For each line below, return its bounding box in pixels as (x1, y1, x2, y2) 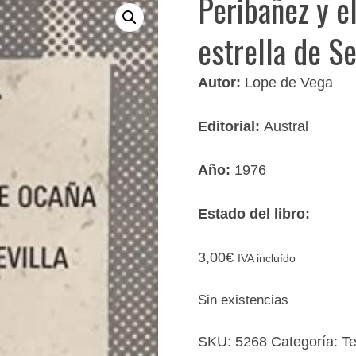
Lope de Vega (245, 74, 334, 91)
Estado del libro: (198, 205, 311, 222)
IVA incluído (238, 252, 296, 265)
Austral (264, 118, 309, 134)
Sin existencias (198, 292, 289, 308)
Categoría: (271, 333, 342, 350)
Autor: (198, 74, 246, 91)
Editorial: (198, 118, 265, 134)
